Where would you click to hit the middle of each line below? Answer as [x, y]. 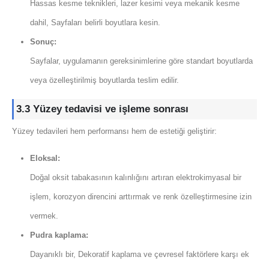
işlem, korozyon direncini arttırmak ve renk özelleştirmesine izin [141, 196]
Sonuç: [43, 42]
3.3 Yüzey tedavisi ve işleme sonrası [102, 109]
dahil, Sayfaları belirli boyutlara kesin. [95, 23]
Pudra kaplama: [59, 235]
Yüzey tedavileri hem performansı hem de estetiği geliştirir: [114, 131]
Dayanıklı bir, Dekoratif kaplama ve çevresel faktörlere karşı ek [139, 254]
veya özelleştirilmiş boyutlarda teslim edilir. [104, 80]
